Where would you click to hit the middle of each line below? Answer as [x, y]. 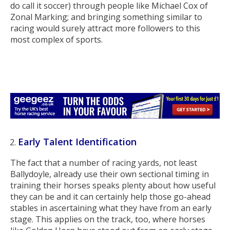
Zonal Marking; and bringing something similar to [106, 17]
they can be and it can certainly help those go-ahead [110, 197]
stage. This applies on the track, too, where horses [108, 219]
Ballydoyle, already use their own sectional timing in [110, 174]
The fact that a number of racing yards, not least [104, 163]
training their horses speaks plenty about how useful [113, 186]
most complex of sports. [56, 39]
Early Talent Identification [77, 142]
